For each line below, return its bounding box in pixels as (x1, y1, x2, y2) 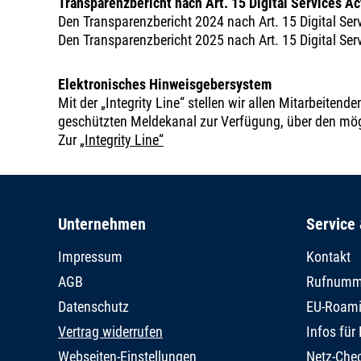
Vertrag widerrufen (58, 323, 163, 341)
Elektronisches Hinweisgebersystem (58, 76, 272, 93)
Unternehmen (58, 214, 146, 234)
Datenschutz (58, 298, 129, 316)
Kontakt (305, 248, 351, 266)
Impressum (58, 248, 122, 266)
